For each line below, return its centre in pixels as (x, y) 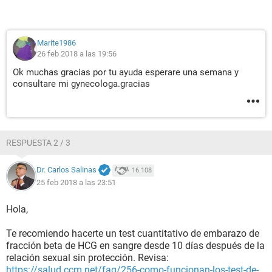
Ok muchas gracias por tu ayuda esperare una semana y (126, 72)
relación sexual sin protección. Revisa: (87, 258)
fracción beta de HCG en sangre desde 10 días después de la (135, 246)
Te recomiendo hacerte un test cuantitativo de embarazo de (133, 233)
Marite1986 (56, 43)
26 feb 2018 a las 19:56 (77, 54)
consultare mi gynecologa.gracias (81, 84)
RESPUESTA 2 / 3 (38, 143)
